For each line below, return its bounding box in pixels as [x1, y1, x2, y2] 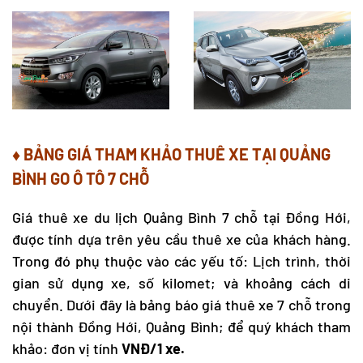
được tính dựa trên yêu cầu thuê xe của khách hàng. [12, 229, 351, 248]
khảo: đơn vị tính [12, 339, 122, 357]
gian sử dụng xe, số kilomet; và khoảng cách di [12, 273, 351, 292]
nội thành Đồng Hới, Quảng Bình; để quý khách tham [12, 317, 351, 335]
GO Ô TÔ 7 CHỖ [47, 168, 149, 188]
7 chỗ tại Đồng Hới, [216, 207, 352, 226]
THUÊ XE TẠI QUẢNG [185, 143, 331, 164]
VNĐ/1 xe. [122, 339, 185, 357]
